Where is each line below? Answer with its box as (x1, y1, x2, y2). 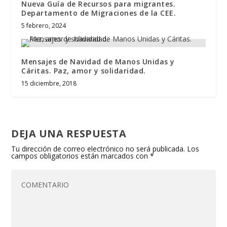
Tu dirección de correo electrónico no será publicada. (11, 144, 185, 154)
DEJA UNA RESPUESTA (11, 127, 127, 141)
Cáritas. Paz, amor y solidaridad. (21, 66, 146, 76)
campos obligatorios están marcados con (11, 151, 150, 161)
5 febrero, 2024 (21, 21, 66, 30)
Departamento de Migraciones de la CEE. (21, 8, 176, 18)
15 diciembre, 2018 (21, 79, 77, 88)
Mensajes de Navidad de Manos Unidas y (21, 57, 175, 67)
